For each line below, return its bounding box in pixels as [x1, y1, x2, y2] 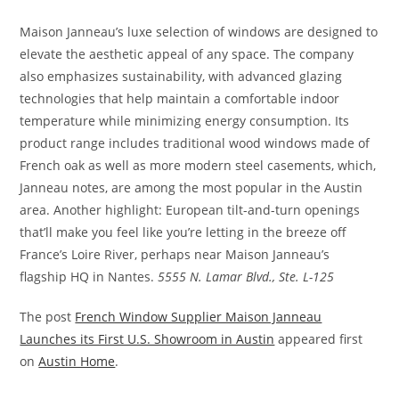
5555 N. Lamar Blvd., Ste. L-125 [158, 267, 335, 285]
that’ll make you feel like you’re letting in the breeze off [20, 223, 347, 240]
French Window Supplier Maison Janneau [75, 307, 322, 325]
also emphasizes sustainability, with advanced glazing [20, 67, 343, 85]
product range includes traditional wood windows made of [20, 134, 370, 151]
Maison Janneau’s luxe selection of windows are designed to [20, 22, 379, 40]
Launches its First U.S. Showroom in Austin [20, 330, 275, 347]
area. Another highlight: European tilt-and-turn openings [20, 200, 361, 218]
